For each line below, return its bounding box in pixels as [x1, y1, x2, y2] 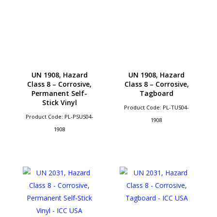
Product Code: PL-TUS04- [124, 103, 189, 111]
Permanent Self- [31, 88, 88, 98]
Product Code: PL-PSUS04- [25, 112, 93, 120]
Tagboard [139, 88, 174, 98]
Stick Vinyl [42, 97, 77, 107]
